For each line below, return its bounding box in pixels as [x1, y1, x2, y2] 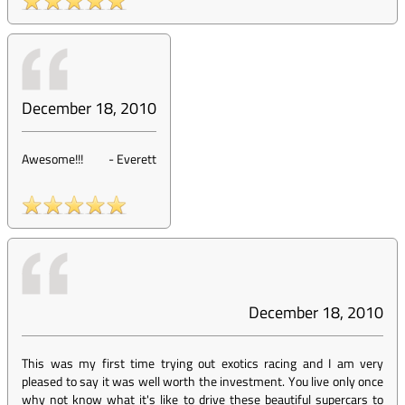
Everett [117, 149, 156, 168]
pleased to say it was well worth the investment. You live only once [22, 372, 383, 391]
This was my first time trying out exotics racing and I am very [22, 353, 383, 372]
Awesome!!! [22, 149, 83, 168]
